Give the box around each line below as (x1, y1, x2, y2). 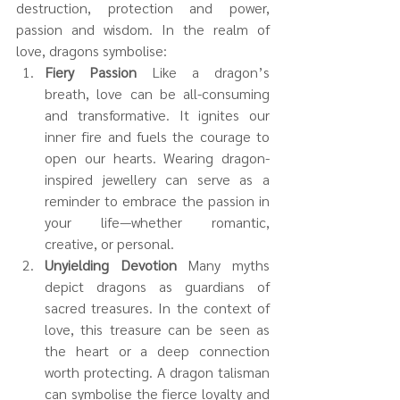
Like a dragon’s (152, 62, 270, 81)
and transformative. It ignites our (45, 104, 270, 124)
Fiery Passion (45, 62, 153, 81)
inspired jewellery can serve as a (45, 169, 270, 188)
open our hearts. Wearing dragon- (45, 147, 270, 167)
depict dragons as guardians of (45, 276, 270, 296)
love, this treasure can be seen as (45, 319, 270, 338)
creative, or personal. (45, 233, 174, 253)
